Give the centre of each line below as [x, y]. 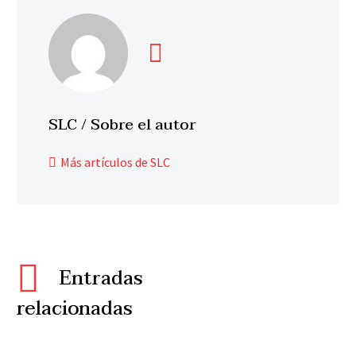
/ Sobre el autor [139, 124]
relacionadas [75, 308]
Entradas [101, 278]
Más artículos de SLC [115, 162]
